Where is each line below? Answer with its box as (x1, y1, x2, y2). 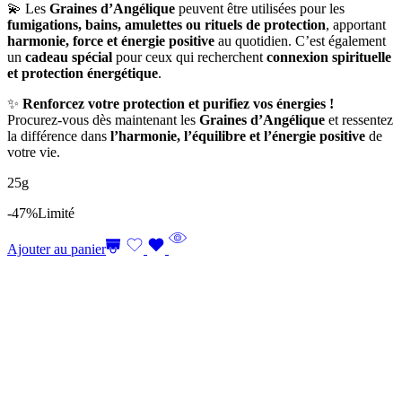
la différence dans (7, 127, 110, 144)
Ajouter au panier (7, 240, 106, 257)
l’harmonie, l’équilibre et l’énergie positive (110, 127, 365, 144)
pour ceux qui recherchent (112, 48, 267, 65)
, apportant (326, 16, 386, 32)
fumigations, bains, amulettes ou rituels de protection (7, 16, 326, 32)
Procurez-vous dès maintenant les (7, 111, 199, 127)
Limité (38, 205, 74, 221)
